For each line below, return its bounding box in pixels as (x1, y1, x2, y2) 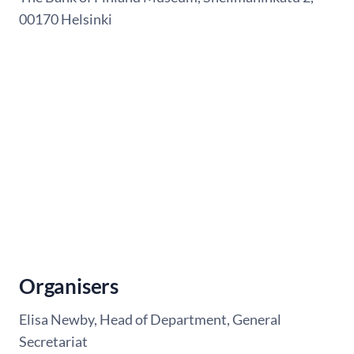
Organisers (19, 273, 119, 299)
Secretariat (19, 333, 89, 351)
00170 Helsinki (19, 10, 114, 28)
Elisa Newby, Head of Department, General (19, 311, 281, 329)
